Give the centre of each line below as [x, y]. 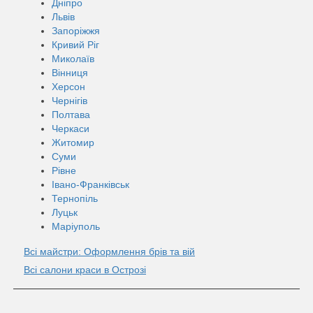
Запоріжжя [76, 30]
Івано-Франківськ [90, 184]
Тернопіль [75, 198]
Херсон [68, 86]
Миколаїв [73, 58]
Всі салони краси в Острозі [85, 269]
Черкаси [71, 128]
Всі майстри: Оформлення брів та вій [109, 251]
